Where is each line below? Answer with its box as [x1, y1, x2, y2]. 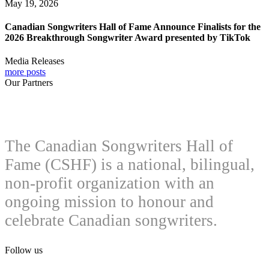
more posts [5, 67, 46, 77]
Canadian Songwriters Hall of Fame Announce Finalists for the [5, 21, 261, 32]
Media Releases [5, 56, 64, 67]
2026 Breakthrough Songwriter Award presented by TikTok [5, 32, 250, 43]
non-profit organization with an [5, 174, 214, 193]
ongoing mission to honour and [5, 193, 214, 211]
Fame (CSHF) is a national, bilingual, [5, 156, 255, 174]
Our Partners [5, 77, 53, 88]
